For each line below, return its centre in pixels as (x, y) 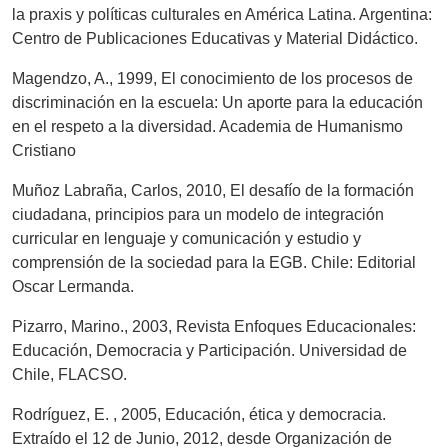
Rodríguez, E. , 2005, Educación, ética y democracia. (199, 414)
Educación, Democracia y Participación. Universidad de (209, 350)
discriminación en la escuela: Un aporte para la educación (217, 102)
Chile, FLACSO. (69, 374)
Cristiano (44, 150)
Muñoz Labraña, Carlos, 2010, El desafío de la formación (213, 190)
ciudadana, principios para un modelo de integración (198, 214)
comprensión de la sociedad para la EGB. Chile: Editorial (214, 262)
